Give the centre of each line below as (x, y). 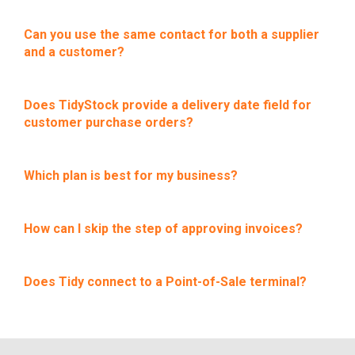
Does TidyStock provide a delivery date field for (168, 105)
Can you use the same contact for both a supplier (172, 34)
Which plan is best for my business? (131, 175)
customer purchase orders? (109, 122)
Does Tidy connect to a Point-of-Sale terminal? (165, 281)
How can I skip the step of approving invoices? (163, 228)
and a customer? (74, 52)
